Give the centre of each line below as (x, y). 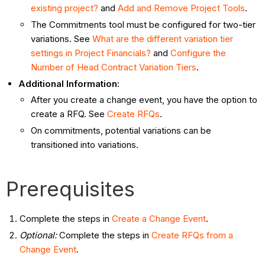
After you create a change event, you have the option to (144, 100)
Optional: (39, 235)
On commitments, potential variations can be (121, 131)
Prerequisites (71, 189)
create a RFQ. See (69, 114)
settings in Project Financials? (91, 53)
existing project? (65, 8)
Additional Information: (69, 83)
